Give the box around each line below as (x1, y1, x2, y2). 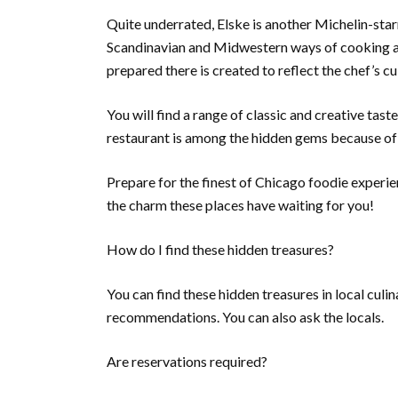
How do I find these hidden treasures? (107, 241, 337, 258)
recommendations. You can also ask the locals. (107, 308, 384, 325)
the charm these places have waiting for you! (107, 196, 379, 213)
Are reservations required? (107, 353, 267, 370)
